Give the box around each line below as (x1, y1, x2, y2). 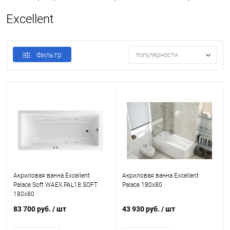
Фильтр (36, 51, 62, 59)
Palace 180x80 (122, 181, 162, 188)
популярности (136, 51, 178, 59)
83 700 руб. (13, 205, 52, 213)
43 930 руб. (122, 205, 161, 213)
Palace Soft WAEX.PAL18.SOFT (13, 181, 98, 188)
